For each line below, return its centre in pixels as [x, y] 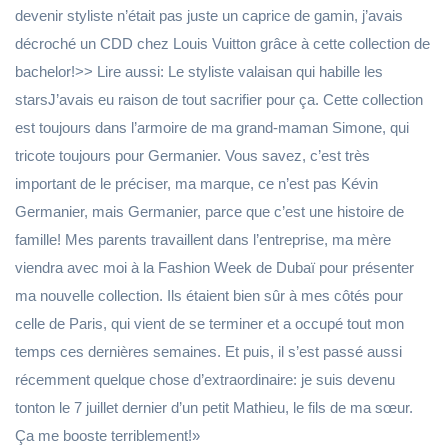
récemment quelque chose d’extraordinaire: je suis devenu [205, 379]
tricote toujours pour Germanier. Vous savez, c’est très [192, 155]
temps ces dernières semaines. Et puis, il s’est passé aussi [208, 351]
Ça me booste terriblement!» [107, 435]
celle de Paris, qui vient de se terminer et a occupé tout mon [209, 323]
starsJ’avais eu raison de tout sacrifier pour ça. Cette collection [219, 99]
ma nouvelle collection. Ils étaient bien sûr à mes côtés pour [209, 295]
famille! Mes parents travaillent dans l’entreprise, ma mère [203, 239]
